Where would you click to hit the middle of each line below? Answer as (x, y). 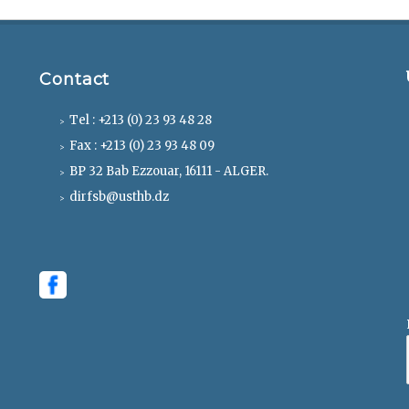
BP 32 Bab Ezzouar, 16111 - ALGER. (168, 171)
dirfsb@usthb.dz (119, 196)
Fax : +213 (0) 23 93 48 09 (142, 145)
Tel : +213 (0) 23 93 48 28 (140, 120)
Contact (75, 80)
